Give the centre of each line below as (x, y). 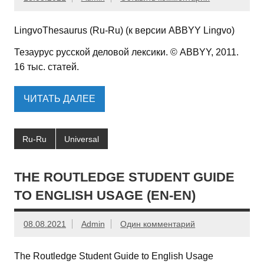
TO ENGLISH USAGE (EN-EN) (105, 195)
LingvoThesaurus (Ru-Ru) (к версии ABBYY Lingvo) (124, 30)
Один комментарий (158, 224)
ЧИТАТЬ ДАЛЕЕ (60, 99)
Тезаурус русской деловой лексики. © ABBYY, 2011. (126, 52)
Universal (82, 139)
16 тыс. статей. (47, 67)
